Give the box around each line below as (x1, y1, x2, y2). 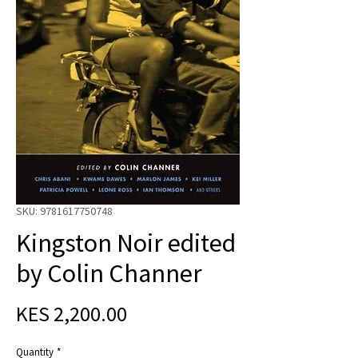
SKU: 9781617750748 (16, 203, 113, 218)
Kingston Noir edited (16, 226, 236, 259)
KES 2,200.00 (16, 300, 127, 327)
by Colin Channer (16, 257, 202, 289)
